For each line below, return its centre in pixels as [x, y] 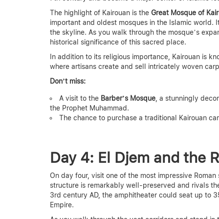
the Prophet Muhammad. [89, 108]
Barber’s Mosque [128, 98]
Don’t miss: [68, 81]
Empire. [62, 205]
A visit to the [80, 98]
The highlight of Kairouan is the [100, 12]
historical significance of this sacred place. [118, 42]
